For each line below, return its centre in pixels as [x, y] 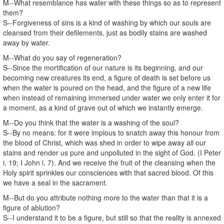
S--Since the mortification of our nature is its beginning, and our [103, 67]
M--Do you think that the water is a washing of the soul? [91, 122]
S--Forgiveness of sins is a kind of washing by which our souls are [107, 22]
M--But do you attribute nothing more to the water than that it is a [105, 197]
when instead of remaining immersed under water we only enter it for [112, 97]
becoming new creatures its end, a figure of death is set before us [107, 77]
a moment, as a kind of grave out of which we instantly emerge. [103, 107]
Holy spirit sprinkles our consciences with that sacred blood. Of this [108, 172]
